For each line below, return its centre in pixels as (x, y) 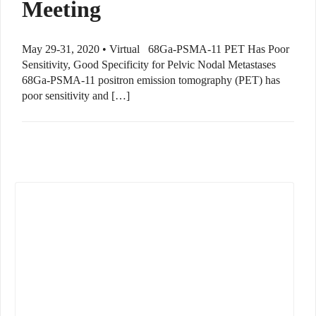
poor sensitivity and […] (76, 96)
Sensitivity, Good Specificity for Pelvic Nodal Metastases (149, 65)
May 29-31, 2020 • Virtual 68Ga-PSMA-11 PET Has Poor (156, 49)
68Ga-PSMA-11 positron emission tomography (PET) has (151, 80)
